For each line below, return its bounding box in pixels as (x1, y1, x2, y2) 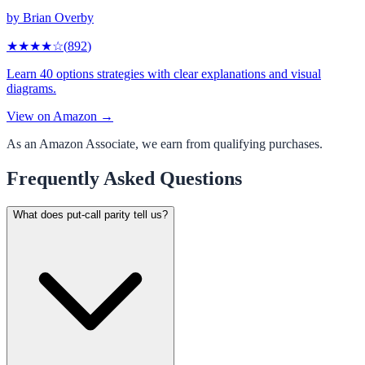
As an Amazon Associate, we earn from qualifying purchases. (7, 136, 323, 151)
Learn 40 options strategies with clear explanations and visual (7, 66, 321, 81)
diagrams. (7, 81, 56, 95)
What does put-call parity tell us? (13, 208, 168, 221)
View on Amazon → (7, 108, 113, 123)
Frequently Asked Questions (7, 167, 242, 189)
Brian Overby (23, 10, 94, 24)
